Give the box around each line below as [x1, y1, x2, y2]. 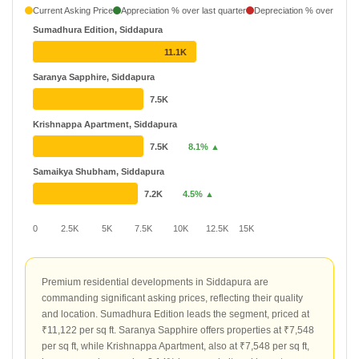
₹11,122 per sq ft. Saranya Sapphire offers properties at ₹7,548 [42, 325, 314, 336]
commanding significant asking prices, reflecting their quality [42, 292, 303, 304]
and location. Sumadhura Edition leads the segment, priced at [42, 309, 309, 320]
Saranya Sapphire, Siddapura [33, 72, 155, 82]
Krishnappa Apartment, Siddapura [33, 119, 177, 129]
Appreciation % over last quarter [121, 6, 246, 15]
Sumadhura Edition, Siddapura [33, 25, 163, 34]
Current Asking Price [33, 6, 113, 15]
